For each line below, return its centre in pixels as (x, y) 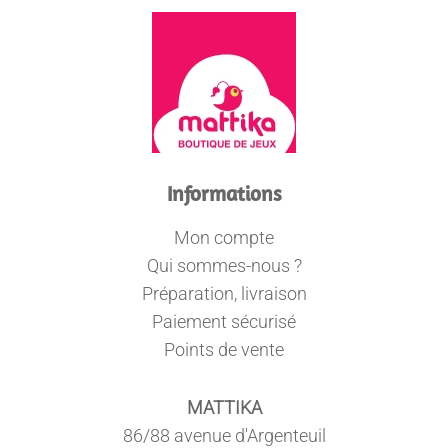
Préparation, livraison (224, 294)
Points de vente (224, 350)
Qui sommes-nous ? (224, 266)
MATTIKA (224, 408)
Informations (224, 193)
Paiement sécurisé (224, 322)
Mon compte (224, 238)
